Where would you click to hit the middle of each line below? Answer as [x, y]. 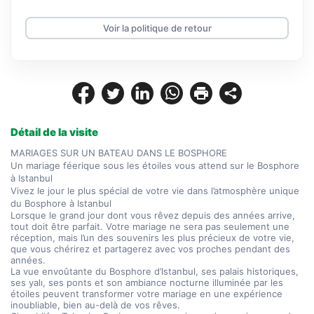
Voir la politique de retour [157, 28]
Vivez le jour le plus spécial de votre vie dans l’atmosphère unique [155, 191]
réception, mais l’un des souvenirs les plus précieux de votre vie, [152, 238]
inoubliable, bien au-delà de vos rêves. [95, 305]
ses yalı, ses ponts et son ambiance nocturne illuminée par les [147, 282]
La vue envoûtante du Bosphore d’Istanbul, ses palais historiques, [155, 271]
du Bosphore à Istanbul [61, 203]
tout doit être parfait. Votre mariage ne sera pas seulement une [150, 226]
